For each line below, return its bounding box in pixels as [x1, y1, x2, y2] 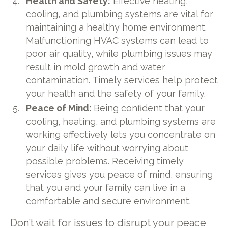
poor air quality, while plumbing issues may [26, 48, 213, 59]
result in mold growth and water [26, 61, 166, 72]
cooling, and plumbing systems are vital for [26, 8, 214, 19]
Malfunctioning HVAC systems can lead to [26, 35, 209, 46]
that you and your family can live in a [26, 182, 186, 193]
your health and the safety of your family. [26, 88, 206, 99]
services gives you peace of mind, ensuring [26, 169, 213, 180]
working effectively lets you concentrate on [26, 129, 216, 140]
